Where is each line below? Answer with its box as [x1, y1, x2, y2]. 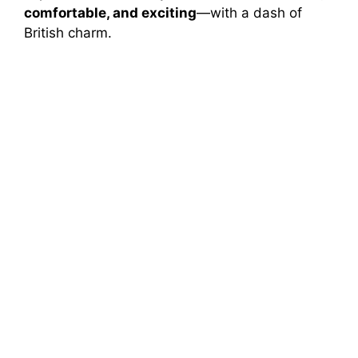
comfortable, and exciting [24, 4, 197, 21]
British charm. [24, 24, 112, 41]
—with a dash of [197, 4, 302, 21]
